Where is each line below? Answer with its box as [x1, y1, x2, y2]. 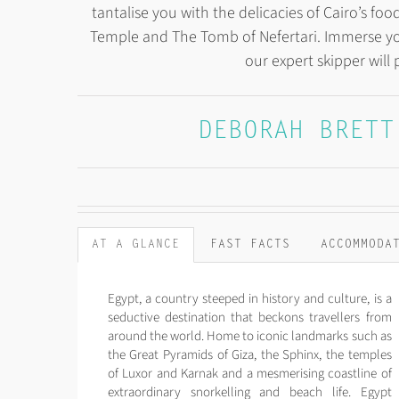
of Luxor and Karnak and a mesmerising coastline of [107, 363, 392, 383]
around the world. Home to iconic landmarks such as [107, 326, 392, 346]
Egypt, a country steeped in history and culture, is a [107, 289, 392, 308]
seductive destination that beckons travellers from [107, 307, 392, 327]
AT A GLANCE [92, 238, 180, 250]
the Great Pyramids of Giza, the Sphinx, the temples [107, 345, 392, 364]
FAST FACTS [210, 238, 290, 250]
